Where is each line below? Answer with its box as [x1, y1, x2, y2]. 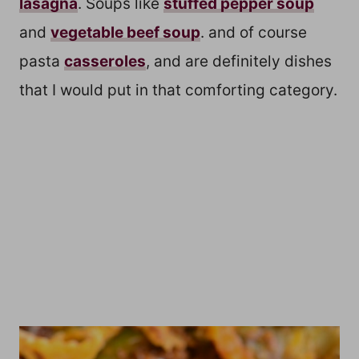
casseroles [64, 52, 146, 71]
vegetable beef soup [50, 23, 200, 42]
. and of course [200, 23, 307, 42]
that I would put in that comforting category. [19, 81, 337, 100]
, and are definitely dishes [146, 52, 332, 71]
